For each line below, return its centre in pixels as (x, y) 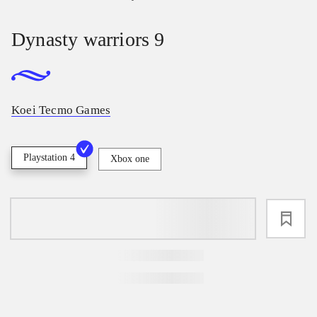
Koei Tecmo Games (61, 110)
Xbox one (130, 159)
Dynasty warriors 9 (88, 40)
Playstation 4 (49, 158)
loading (133, 219)
